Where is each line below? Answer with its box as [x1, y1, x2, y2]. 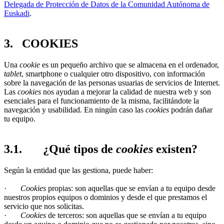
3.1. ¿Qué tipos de [4, 142, 116, 155]
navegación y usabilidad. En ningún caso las [4, 105, 145, 114]
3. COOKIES [4, 36, 81, 50]
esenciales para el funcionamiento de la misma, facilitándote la [4, 96, 199, 105]
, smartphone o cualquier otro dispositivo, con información [21, 69, 205, 78]
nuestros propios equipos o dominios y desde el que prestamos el [4, 192, 207, 201]
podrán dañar [169, 105, 212, 114]
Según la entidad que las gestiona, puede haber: [4, 165, 153, 174]
